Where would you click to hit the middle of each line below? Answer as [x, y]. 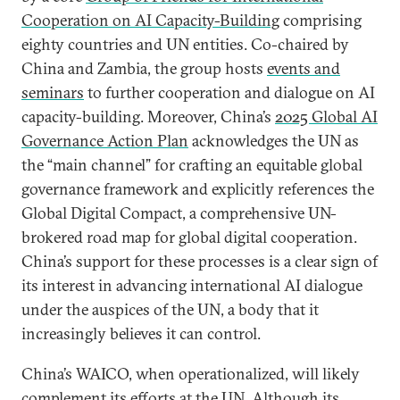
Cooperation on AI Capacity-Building [150, 20]
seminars [53, 92]
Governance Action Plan [105, 141]
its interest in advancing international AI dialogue [192, 285]
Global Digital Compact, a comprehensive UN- [179, 213]
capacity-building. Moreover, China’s [148, 117]
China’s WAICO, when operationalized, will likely [191, 374]
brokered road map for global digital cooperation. [189, 237]
